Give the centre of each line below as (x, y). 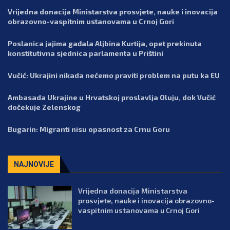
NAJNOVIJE (34, 164)
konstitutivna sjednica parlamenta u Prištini (85, 53)
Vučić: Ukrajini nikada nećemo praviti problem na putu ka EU (114, 75)
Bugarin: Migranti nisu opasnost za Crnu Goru (89, 129)
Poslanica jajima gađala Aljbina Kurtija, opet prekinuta (105, 43)
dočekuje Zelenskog (44, 107)
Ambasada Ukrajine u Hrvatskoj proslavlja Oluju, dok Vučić (112, 97)
